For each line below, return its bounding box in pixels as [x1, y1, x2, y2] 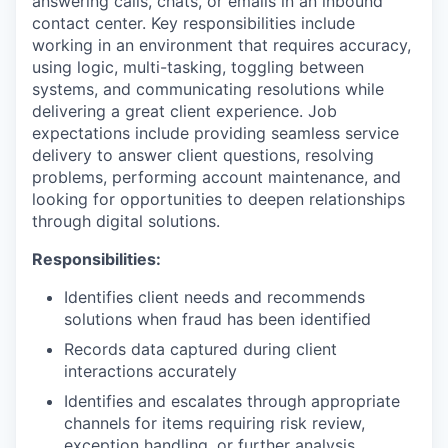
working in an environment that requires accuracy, [32, 34, 411, 55]
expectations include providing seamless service [32, 122, 399, 143]
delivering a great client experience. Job [32, 100, 337, 121]
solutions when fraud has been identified [64, 308, 371, 329]
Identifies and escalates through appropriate [64, 390, 400, 411]
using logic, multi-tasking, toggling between [32, 56, 364, 77]
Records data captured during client [64, 338, 337, 359]
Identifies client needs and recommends [64, 286, 365, 307]
